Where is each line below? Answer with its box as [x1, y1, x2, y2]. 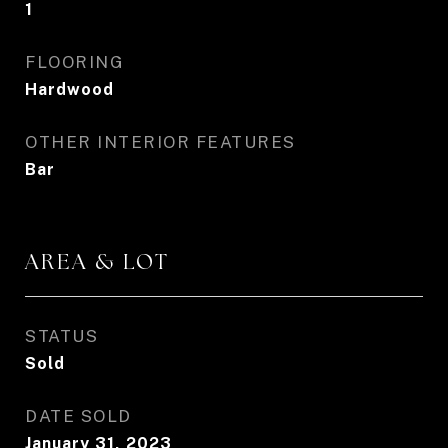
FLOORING [25, 52, 124, 72]
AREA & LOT [25, 248, 170, 275]
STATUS [25, 326, 98, 346]
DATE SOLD [25, 406, 132, 426]
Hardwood [25, 80, 114, 99]
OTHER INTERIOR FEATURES [25, 132, 296, 152]
